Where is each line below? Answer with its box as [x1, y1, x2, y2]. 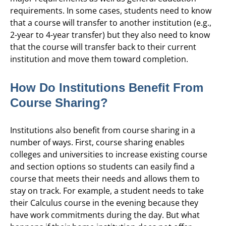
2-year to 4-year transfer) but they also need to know [10, 29, 210, 41]
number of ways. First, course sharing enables [10, 136, 185, 148]
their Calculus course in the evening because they [10, 197, 198, 208]
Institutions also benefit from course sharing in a [10, 124, 195, 136]
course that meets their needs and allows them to [10, 173, 200, 184]
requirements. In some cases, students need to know [10, 5, 211, 17]
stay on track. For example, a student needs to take [10, 185, 204, 196]
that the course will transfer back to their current [10, 41, 196, 53]
